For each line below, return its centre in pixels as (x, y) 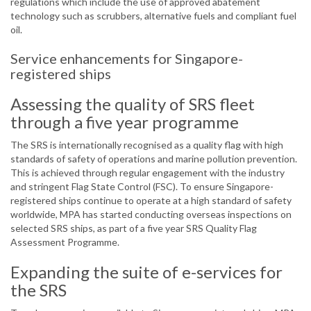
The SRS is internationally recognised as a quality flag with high (147, 145)
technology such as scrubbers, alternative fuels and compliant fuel (153, 16)
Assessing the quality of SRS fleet (133, 104)
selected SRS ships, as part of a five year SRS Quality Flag (134, 228)
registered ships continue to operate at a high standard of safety (151, 201)
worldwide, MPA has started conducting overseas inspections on (151, 215)
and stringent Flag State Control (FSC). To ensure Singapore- (142, 187)
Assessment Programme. (65, 242)
